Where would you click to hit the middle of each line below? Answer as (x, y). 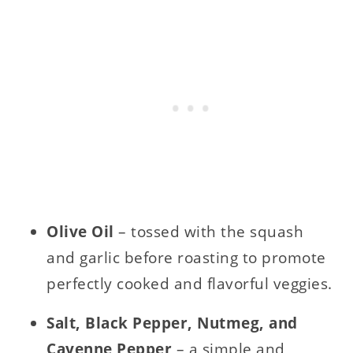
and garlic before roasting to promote (186, 258)
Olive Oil (83, 232)
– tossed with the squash (211, 232)
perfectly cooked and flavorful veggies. (190, 284)
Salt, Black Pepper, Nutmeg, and (172, 323)
